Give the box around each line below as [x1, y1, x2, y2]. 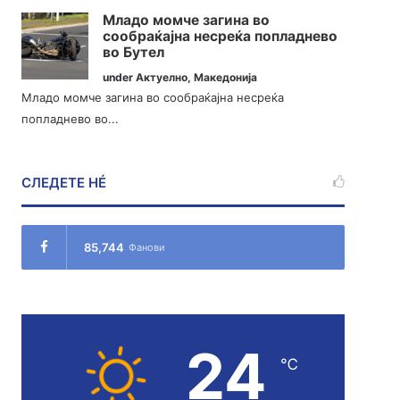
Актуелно [136, 71, 188, 85]
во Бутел [103, 44, 165, 62]
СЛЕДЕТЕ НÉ [21, 174, 107, 192]
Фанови [129, 241, 166, 254]
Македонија [194, 71, 258, 85]
